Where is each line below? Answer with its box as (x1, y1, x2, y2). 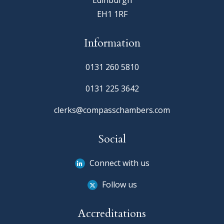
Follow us (99, 179, 137, 190)
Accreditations (78, 206, 146, 221)
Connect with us (87, 157, 149, 169)
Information (83, 35, 140, 51)
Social (98, 131, 126, 147)
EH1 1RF (96, 8, 127, 20)
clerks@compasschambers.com (54, 104, 170, 116)
